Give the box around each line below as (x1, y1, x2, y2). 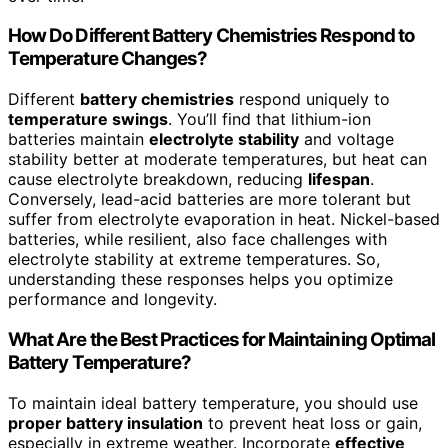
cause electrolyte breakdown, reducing (8, 169, 308, 190)
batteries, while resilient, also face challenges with (8, 229, 387, 250)
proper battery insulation (8, 412, 203, 433)
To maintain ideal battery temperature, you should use (8, 392, 418, 413)
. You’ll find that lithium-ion (168, 109, 371, 130)
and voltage (299, 129, 394, 150)
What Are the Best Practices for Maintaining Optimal (8, 327, 436, 351)
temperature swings (8, 109, 168, 130)
